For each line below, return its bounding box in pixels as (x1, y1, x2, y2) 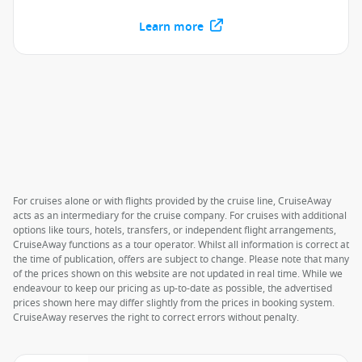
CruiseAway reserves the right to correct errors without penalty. (13, 310, 299, 325)
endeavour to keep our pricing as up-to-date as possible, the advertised (13, 281, 332, 296)
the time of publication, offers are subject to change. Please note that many (13, 252, 349, 267)
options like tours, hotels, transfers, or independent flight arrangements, (13, 223, 336, 238)
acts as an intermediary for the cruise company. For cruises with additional (13, 208, 347, 223)
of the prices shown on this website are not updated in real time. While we (13, 267, 343, 281)
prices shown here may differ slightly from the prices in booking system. (13, 296, 335, 310)
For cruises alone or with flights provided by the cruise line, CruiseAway (13, 194, 331, 208)
